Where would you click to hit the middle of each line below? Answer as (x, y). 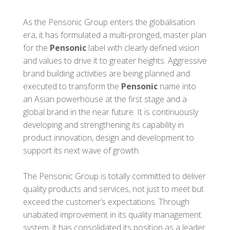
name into (177, 86)
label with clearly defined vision (143, 47)
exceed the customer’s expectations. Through (106, 202)
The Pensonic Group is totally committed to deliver (114, 176)
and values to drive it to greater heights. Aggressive (115, 60)
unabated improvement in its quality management (112, 214)
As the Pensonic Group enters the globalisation (109, 22)
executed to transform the (72, 86)
